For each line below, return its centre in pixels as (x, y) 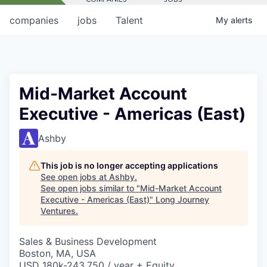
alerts (242, 20)
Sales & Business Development (88, 241)
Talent (129, 20)
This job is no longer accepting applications (129, 165)
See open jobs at (75, 176)
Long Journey (182, 199)
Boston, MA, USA (58, 253)
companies (34, 20)
